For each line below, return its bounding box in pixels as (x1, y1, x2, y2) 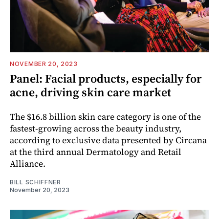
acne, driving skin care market (10, 84, 171, 100)
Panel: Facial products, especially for (10, 70, 202, 87)
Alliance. (10, 157, 45, 170)
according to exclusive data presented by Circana (10, 133, 207, 146)
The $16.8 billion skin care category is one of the (10, 110, 201, 123)
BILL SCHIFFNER (10, 178, 61, 186)
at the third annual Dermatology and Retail (10, 145, 181, 158)
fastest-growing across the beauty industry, (10, 122, 181, 134)
